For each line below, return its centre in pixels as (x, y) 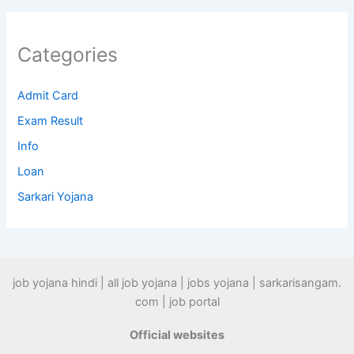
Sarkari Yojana (56, 196)
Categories (68, 54)
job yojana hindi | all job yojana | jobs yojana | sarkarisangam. (177, 282)
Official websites (177, 335)
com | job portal (177, 301)
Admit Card (48, 95)
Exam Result (51, 121)
